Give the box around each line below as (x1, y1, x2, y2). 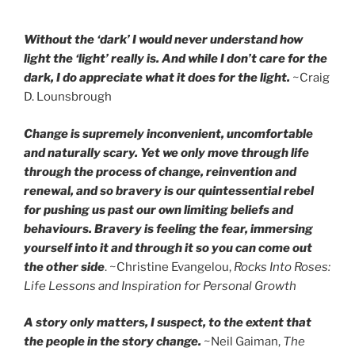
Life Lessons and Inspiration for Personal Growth (24, 278, 296, 293)
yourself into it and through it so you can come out (24, 240, 312, 255)
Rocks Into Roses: (234, 259, 330, 274)
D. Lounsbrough (24, 90, 112, 105)
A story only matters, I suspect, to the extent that (24, 315, 311, 330)
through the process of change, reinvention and (24, 164, 296, 179)
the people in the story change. (24, 334, 201, 349)
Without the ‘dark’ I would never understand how (24, 32, 303, 48)
